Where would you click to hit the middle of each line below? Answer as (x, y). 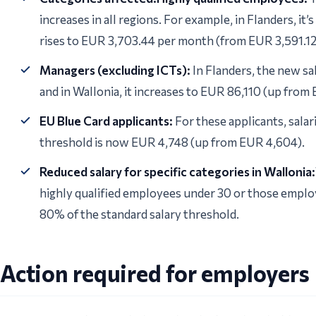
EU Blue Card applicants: (106, 121)
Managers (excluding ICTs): (115, 71)
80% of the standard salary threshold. (139, 214)
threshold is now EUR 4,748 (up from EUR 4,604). (172, 142)
